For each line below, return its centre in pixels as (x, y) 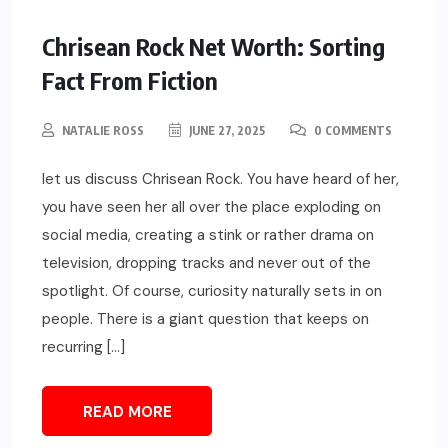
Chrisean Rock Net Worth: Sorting (213, 45)
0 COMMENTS (351, 130)
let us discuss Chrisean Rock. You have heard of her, (220, 178)
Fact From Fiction (130, 79)
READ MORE (127, 411)
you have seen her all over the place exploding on (211, 206)
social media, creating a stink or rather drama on (208, 234)
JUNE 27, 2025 (225, 130)
